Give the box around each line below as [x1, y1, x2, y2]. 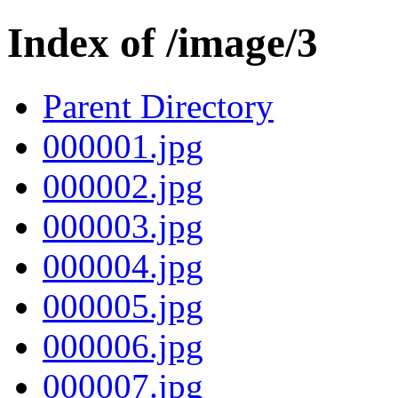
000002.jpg [43, 166, 203, 205]
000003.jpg [43, 206, 203, 245]
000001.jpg [43, 126, 203, 165]
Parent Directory [43, 86, 274, 125]
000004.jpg [43, 246, 203, 285]
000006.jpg [43, 326, 203, 365]
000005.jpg [43, 286, 203, 325]
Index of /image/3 [7, 20, 318, 67]
